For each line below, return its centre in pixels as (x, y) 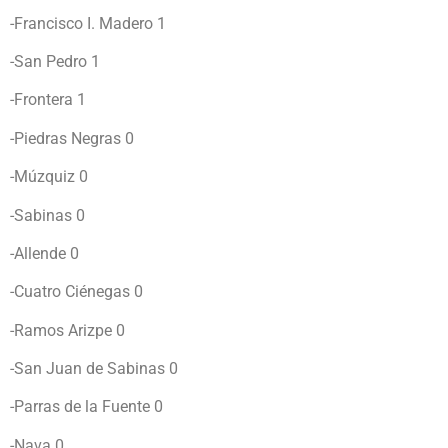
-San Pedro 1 (55, 61)
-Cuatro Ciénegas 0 (76, 292)
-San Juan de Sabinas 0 (94, 369)
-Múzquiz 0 (49, 177)
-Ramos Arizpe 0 (67, 330)
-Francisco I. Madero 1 (88, 23)
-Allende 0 (44, 253)
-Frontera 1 (48, 100)
